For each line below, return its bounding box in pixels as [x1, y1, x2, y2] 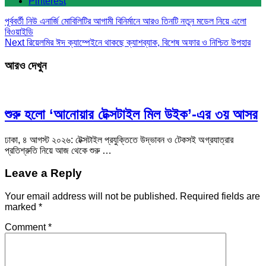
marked [5, 202, 39, 213]
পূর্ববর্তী [5, 16, 24, 27]
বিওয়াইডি [5, 27, 33, 37]
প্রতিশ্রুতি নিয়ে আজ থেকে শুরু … [5, 145, 112, 156]
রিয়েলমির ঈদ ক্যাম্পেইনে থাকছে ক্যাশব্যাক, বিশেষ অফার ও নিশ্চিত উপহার [24, 37, 251, 48]
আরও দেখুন [5, 59, 46, 72]
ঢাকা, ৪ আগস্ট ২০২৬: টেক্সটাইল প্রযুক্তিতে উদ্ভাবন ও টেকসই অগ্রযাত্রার [5, 134, 233, 145]
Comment [5, 222, 48, 233]
